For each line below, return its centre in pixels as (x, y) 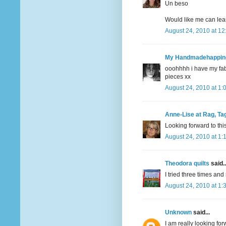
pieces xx (178, 77)
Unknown (178, 213)
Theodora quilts (187, 164)
